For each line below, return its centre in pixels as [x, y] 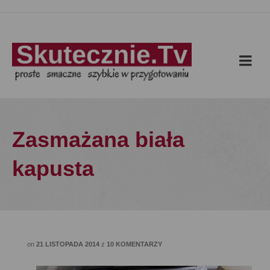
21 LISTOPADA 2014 [68, 244]
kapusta [53, 168]
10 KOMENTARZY [134, 244]
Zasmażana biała [98, 140]
